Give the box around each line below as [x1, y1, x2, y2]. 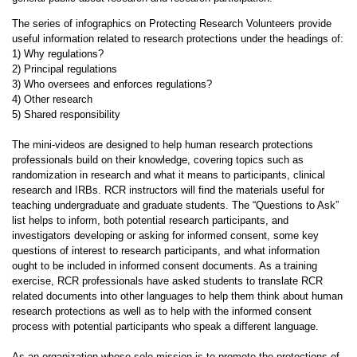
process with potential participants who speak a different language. [11, 320, 325, 332]
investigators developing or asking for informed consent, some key [11, 229, 319, 241]
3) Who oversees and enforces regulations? [11, 78, 212, 90]
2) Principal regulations [11, 63, 117, 75]
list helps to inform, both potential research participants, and [11, 214, 288, 226]
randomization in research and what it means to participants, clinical [11, 169, 325, 181]
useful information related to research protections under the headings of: [11, 33, 343, 45]
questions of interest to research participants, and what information [11, 245, 320, 257]
